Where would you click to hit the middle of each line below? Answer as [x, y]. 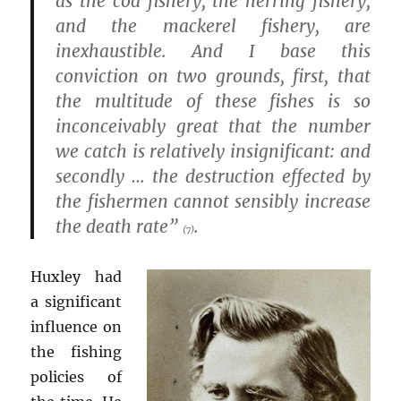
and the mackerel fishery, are [213, 26]
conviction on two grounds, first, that [213, 76]
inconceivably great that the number [213, 126]
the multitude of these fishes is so [213, 101]
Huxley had [76, 276]
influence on [76, 326]
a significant [76, 301]
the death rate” [119, 226]
